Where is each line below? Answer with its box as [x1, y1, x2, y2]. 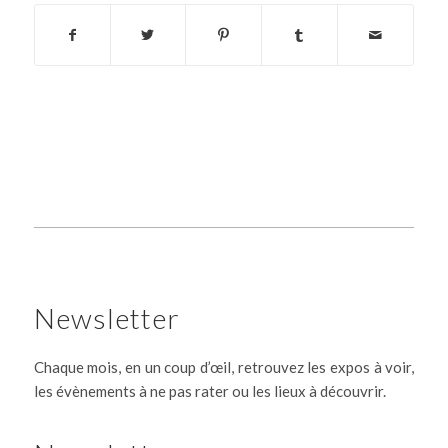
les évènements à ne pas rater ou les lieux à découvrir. [33, 381, 386, 400]
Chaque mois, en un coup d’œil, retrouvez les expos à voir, [33, 357, 415, 376]
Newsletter [33, 300, 180, 335]
